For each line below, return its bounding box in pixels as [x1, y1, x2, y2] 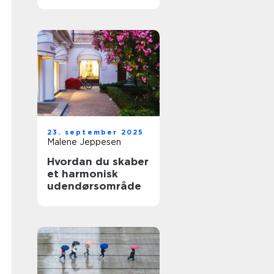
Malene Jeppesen [47, 137, 121, 147]
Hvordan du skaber [47, 155, 149, 168]
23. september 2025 [47, 128, 144, 136]
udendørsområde [47, 180, 141, 192]
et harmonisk [47, 168, 118, 180]
